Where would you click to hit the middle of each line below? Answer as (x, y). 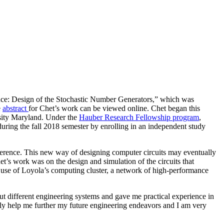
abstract (15, 108)
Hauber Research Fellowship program (139, 117)
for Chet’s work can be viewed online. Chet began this (114, 108)
